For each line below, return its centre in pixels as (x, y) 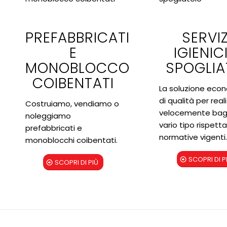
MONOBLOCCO (78, 68)
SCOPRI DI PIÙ (77, 163)
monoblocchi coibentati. (71, 140)
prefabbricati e (54, 128)
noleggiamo (48, 116)
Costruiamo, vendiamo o (72, 103)
